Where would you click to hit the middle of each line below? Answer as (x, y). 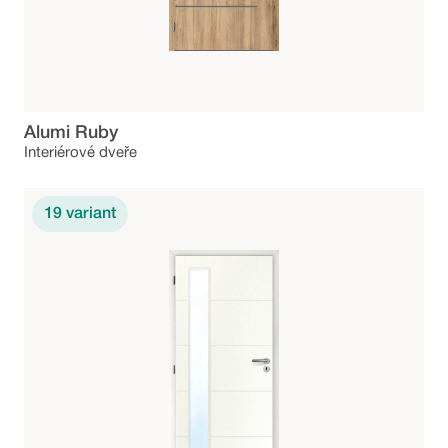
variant (91, 214)
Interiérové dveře (80, 153)
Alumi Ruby (71, 133)
